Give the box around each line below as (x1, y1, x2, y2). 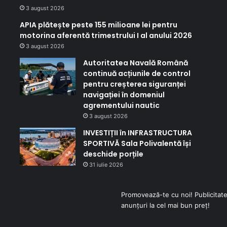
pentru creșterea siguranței (83, 79, 186, 90)
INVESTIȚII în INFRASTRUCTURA (83, 128, 192, 138)
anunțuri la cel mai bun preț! (121, 201, 210, 210)
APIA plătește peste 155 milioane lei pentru (19, 20, 177, 30)
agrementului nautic (83, 100, 160, 111)
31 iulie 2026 (89, 161, 123, 169)
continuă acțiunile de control (83, 68, 191, 79)
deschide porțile (83, 149, 143, 160)
